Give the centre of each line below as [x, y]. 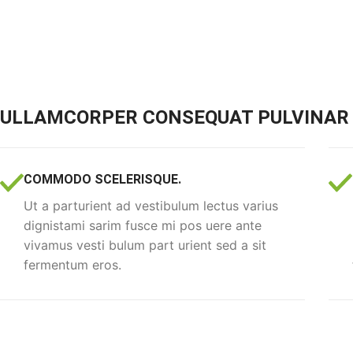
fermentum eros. [72, 264]
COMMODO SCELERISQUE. [102, 179]
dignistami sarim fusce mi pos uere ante [143, 225]
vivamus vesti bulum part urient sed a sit [145, 245]
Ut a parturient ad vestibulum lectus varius [151, 205]
